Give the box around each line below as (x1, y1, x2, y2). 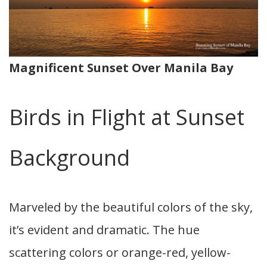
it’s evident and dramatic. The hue (9, 221, 200, 238)
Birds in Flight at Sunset (9, 102, 244, 132)
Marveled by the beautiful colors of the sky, (9, 198, 253, 215)
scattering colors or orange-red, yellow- (9, 244, 231, 260)
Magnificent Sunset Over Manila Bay (9, 59, 233, 76)
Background (9, 142, 130, 172)
